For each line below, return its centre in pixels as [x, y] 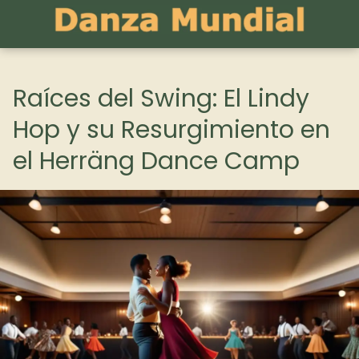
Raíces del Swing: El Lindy [161, 99]
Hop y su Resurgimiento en [171, 130]
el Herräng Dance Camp [156, 161]
